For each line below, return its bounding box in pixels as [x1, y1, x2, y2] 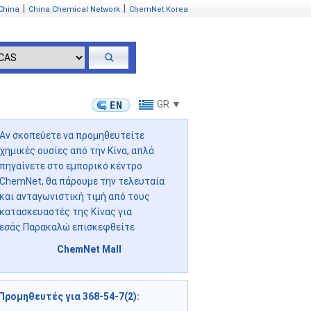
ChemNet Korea [129, 5, 188, 14]
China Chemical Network [28, 5, 120, 14]
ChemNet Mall [57, 244, 121, 255]
